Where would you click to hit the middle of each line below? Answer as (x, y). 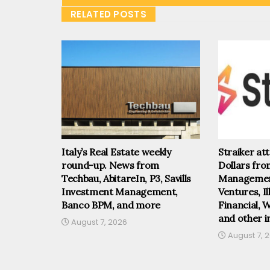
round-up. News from (110, 165)
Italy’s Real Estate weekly (116, 152)
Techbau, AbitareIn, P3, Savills (127, 179)
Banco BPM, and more (111, 205)
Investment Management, (120, 192)
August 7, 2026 (98, 222)
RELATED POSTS (108, 14)
